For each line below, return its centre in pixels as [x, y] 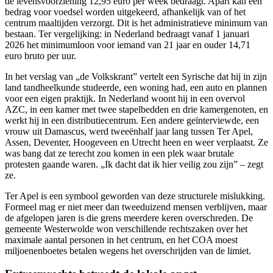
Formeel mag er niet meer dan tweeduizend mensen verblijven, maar [136, 207]
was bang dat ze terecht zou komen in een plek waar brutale [119, 153]
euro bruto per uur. [41, 55]
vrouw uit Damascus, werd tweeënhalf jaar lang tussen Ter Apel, [129, 131]
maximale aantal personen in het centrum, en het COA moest [121, 239]
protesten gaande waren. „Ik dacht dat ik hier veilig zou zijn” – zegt [134, 164]
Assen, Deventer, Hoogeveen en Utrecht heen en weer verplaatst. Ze [136, 142]
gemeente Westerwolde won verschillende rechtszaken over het [126, 229]
